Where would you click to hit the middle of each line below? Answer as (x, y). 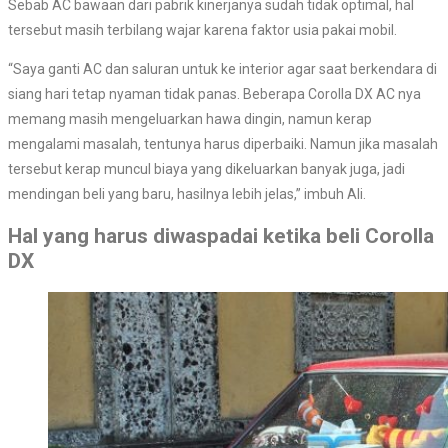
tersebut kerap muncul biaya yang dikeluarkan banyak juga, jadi (206, 168)
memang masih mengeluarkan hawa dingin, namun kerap (190, 118)
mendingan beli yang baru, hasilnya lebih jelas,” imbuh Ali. (187, 193)
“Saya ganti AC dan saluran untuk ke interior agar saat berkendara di (222, 68)
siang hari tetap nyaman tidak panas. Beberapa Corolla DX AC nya (214, 93)
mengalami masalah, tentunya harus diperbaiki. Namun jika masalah (223, 143)
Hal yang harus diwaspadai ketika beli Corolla (221, 236)
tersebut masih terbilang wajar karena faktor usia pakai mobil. (202, 29)
